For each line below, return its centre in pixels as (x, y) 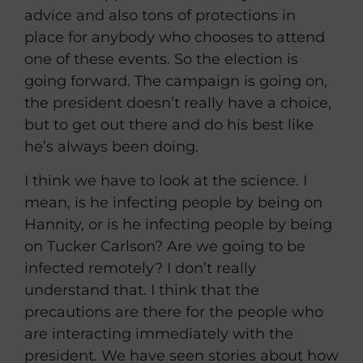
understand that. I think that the (142, 290)
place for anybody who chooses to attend (175, 38)
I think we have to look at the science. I (166, 180)
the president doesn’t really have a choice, (178, 103)
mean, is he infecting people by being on (173, 202)
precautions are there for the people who (174, 312)
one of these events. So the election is (161, 60)
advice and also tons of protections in (160, 16)
